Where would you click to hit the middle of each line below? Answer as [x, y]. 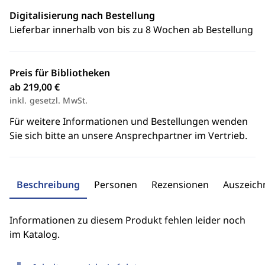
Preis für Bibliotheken [60, 73]
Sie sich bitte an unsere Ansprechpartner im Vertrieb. [128, 135]
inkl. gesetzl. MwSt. [49, 100]
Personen [116, 185]
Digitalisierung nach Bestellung [82, 15]
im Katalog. [35, 234]
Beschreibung [48, 185]
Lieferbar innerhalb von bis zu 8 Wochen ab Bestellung [131, 30]
